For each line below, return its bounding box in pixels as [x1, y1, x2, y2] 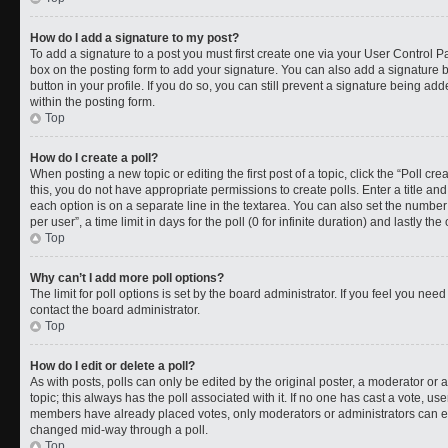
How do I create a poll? [30, 150, 158, 165]
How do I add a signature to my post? [30, 30, 239, 45]
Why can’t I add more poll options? [30, 270, 224, 285]
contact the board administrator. [30, 302, 200, 317]
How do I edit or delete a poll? [30, 358, 195, 373]
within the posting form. [30, 94, 155, 109]
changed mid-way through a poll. [30, 422, 208, 437]
